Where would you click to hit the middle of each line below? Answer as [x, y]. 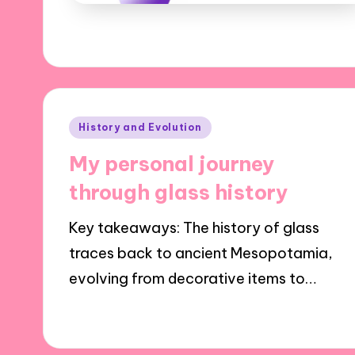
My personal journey [172, 164]
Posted [93, 125]
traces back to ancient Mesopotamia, [201, 253]
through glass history [179, 193]
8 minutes [188, 313]
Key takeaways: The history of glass [195, 227]
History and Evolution [140, 128]
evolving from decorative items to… [193, 278]
